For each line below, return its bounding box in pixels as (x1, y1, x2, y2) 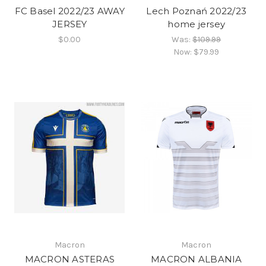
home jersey (167, 18, 226, 30)
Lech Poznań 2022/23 (146, 5, 247, 17)
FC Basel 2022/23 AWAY (14, 5, 125, 17)
